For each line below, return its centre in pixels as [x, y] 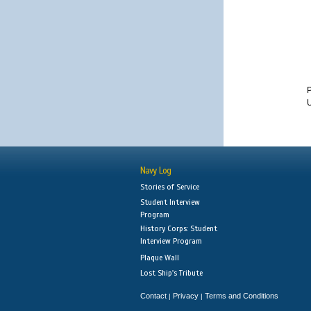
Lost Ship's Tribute [171, 273]
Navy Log [155, 171]
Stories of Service [170, 187]
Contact [153, 296]
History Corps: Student [179, 228]
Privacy [186, 296]
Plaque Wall [160, 258]
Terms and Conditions [242, 296]
